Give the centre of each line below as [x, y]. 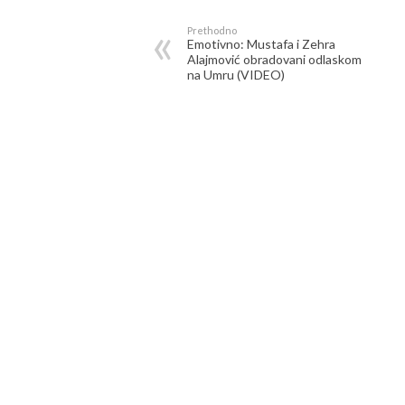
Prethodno [212, 30]
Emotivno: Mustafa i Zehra [261, 44]
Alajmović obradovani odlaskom [274, 59]
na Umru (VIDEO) [236, 75]
